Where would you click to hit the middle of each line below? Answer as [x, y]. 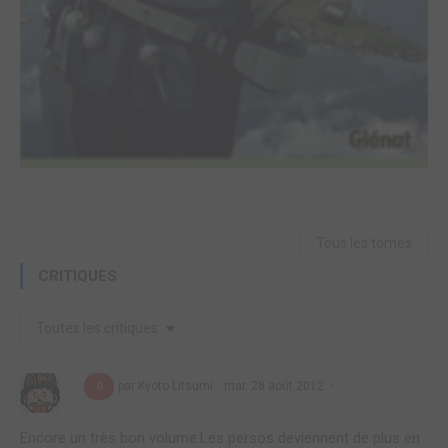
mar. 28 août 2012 [272, 385]
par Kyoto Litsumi [167, 385]
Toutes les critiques [98, 327]
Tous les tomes [364, 242]
